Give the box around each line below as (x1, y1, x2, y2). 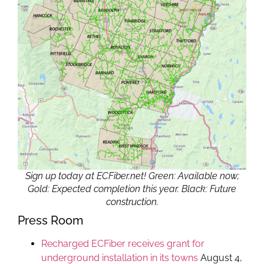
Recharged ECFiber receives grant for (41, 237, 204, 249)
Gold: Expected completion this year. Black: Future (28, 183, 236, 194)
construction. (105, 196, 159, 207)
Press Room (18, 213, 83, 227)
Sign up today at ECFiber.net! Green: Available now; (25, 170, 239, 181)
